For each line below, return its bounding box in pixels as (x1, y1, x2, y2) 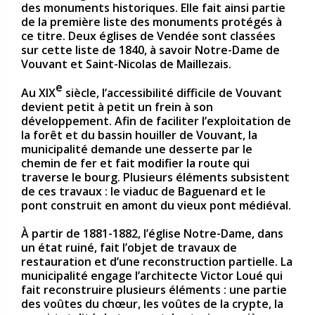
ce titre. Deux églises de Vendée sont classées (21, 27, 276, 44)
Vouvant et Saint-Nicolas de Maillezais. (21, 56, 231, 72)
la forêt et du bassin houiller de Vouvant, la (21, 127, 257, 143)
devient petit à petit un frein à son (21, 98, 213, 115)
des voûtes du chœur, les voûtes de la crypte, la (21, 296, 283, 312)
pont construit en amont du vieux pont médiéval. (21, 197, 291, 213)
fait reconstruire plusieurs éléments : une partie (21, 282, 287, 298)
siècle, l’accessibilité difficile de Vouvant (63, 84, 282, 101)
